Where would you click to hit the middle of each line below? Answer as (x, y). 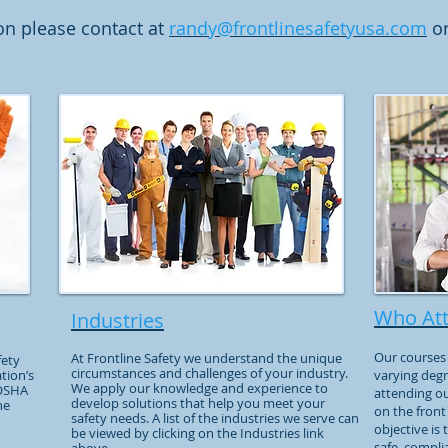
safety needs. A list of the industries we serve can (215, 418)
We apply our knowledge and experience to (199, 388)
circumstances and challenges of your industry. (211, 373)
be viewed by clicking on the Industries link (197, 433)
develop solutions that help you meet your (198, 403)
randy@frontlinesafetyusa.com (298, 28)
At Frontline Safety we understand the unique (206, 358)
